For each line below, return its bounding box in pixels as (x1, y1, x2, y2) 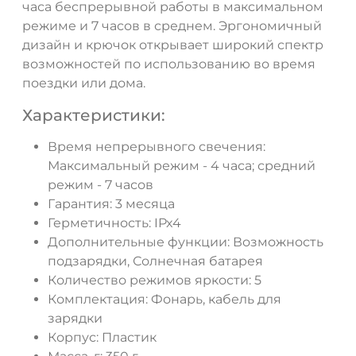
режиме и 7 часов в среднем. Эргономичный (22, 18, 322, 34)
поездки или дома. (22, 75, 145, 91)
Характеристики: (22, 106, 165, 126)
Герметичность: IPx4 (48, 215, 181, 231)
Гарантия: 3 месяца (48, 196, 175, 212)
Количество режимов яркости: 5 (48, 273, 261, 288)
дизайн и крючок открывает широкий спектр (22, 37, 323, 53)
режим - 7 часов (48, 177, 153, 193)
